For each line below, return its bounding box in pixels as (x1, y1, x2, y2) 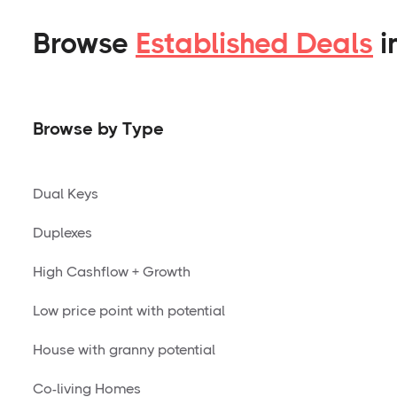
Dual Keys (33, 185, 98, 202)
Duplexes (33, 224, 92, 241)
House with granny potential (33, 341, 215, 358)
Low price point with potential (33, 302, 225, 319)
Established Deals (136, 27, 373, 60)
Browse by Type (33, 119, 164, 139)
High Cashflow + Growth (33, 263, 191, 280)
